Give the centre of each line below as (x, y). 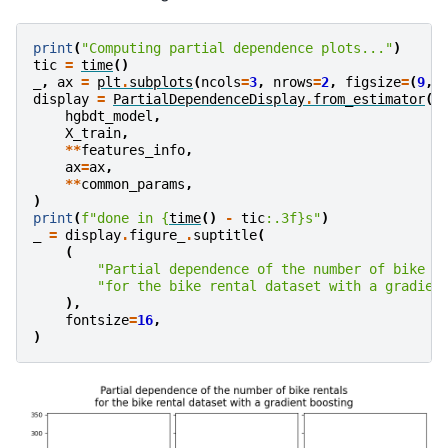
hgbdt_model (109, 116)
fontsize (97, 320)
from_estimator (369, 99)
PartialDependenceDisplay (209, 99)
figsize (373, 82)
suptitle (225, 235)
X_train (93, 133)
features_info (133, 150)
